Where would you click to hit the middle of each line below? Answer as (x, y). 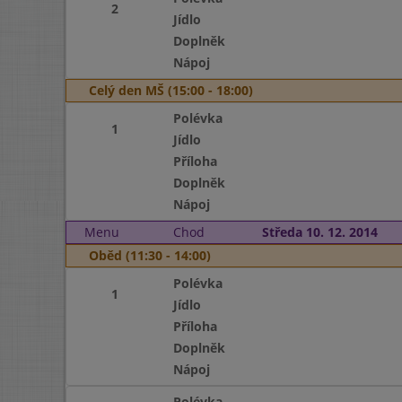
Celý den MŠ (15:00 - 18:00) (171, 90)
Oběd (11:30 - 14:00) (150, 255)
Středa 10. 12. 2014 (319, 232)
